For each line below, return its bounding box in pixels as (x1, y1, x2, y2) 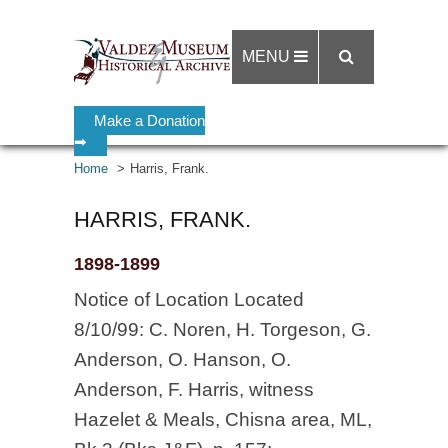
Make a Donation (94, 112, 205, 129)
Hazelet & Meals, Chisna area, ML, (74, 409, 372, 430)
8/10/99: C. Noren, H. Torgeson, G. (74, 319, 371, 340)
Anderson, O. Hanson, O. (74, 349, 291, 370)
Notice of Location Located (74, 289, 304, 310)
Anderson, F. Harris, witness (74, 379, 314, 400)
